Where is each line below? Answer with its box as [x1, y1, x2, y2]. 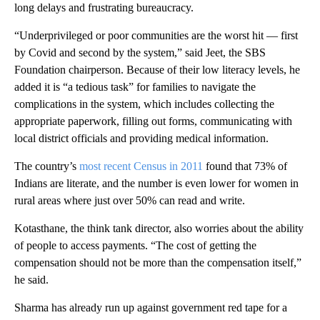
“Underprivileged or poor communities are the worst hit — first [14, 29, 298, 41]
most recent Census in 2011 [79, 159, 203, 172]
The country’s [14, 159, 79, 172]
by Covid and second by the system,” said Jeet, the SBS [14, 46, 266, 59]
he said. [14, 273, 49, 286]
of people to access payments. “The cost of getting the [14, 239, 256, 251]
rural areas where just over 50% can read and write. [14, 194, 245, 206]
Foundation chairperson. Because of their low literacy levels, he [14, 63, 300, 76]
